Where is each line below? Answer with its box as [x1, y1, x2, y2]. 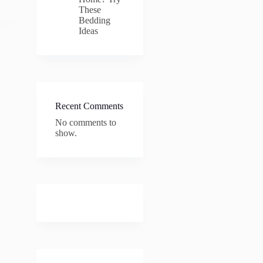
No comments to [55, 117, 116, 127]
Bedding [78, 15, 110, 25]
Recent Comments [55, 101, 123, 111]
